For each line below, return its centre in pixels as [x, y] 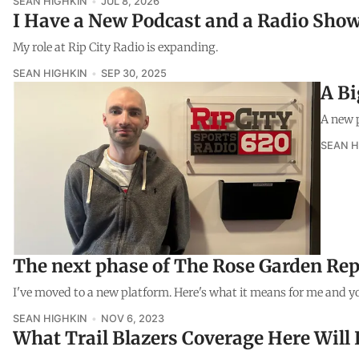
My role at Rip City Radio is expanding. [115, 47]
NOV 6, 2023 [132, 319]
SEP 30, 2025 [133, 73]
